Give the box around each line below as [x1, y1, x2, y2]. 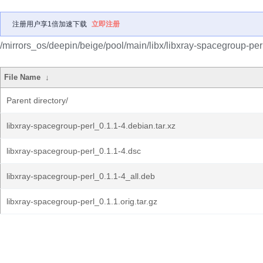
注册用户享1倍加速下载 [12, 20, 87, 28]
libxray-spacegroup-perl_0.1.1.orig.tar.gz [6, 197, 157, 206]
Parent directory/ [6, 96, 68, 105]
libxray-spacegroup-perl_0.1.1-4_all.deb [6, 171, 155, 181]
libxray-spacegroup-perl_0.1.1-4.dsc [6, 146, 141, 156]
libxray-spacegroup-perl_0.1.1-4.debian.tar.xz [6, 121, 176, 130]
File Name [4, 73, 41, 82]
